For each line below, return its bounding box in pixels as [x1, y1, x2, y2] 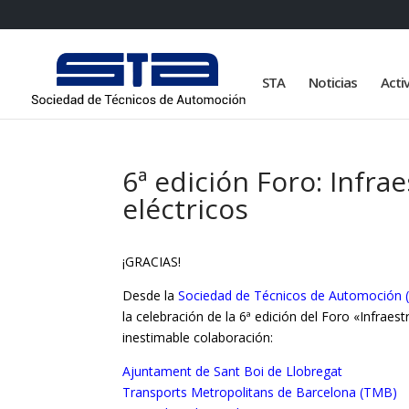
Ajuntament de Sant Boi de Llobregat [122, 362, 343, 380]
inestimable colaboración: [122, 329, 274, 346]
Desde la [122, 287, 175, 304]
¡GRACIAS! [122, 253, 182, 270]
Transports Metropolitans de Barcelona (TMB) [122, 383, 398, 401]
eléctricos [122, 190, 249, 227]
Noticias [309, 73, 357, 92]
